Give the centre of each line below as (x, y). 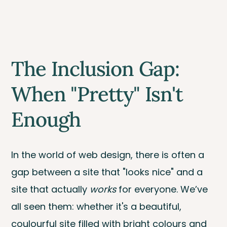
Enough (46, 119)
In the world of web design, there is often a (108, 155)
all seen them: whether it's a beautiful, (97, 207)
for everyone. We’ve (162, 190)
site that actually (51, 190)
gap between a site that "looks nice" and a (107, 172)
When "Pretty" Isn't (97, 94)
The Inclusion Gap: (95, 68)
